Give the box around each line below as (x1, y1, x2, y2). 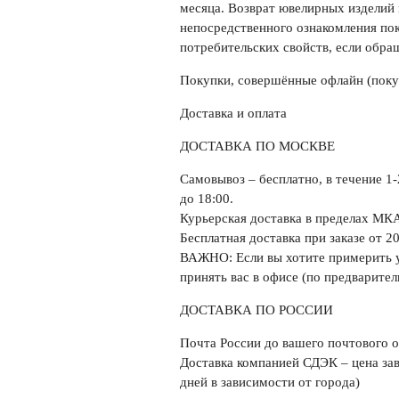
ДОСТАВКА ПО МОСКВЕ (179, 139, 335, 154)
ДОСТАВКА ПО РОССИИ (179, 303, 333, 318)
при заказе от (300, 231, 386, 246)
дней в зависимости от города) (179, 375, 360, 390)
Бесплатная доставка (179, 231, 301, 246)
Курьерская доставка (179, 211, 302, 226)
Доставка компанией (179, 355, 303, 370)
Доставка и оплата (179, 106, 287, 121)
